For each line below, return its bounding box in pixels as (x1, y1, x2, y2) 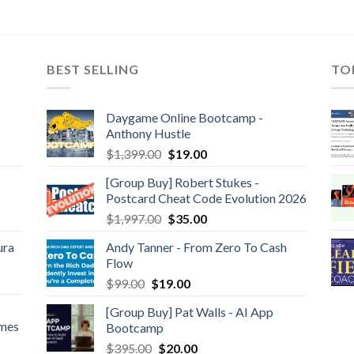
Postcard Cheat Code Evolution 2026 (105, 190, 307, 206)
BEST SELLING (46, 61, 139, 77)
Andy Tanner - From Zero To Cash (105, 239, 287, 255)
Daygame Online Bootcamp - (105, 110, 263, 126)
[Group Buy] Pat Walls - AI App (105, 304, 273, 320)
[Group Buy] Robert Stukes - (105, 175, 259, 190)
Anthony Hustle (105, 126, 190, 141)
